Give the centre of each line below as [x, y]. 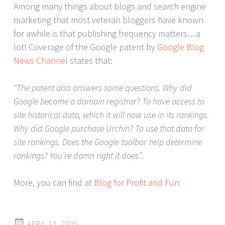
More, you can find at [54, 182]
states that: [90, 60]
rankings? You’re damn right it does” [78, 155]
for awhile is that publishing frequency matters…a [107, 33]
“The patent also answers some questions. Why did [103, 87]
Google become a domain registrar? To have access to [109, 101]
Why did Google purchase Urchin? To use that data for [109, 128]
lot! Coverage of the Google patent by [85, 47]
